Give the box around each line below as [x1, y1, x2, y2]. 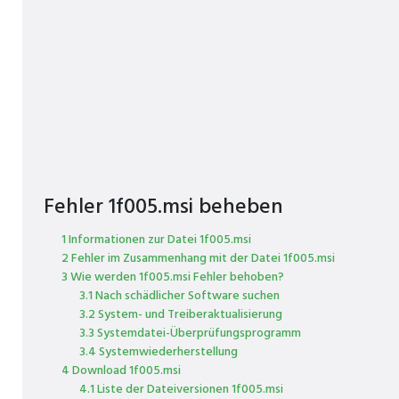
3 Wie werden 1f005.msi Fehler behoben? [61, 267, 284, 288]
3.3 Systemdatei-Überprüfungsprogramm [79, 323, 301, 344]
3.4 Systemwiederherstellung [79, 342, 238, 362]
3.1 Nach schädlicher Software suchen [79, 286, 280, 306]
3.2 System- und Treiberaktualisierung [79, 305, 282, 325]
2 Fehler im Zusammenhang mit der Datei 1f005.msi [61, 248, 335, 269]
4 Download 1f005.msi [61, 361, 181, 381]
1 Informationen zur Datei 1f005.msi [61, 230, 251, 250]
